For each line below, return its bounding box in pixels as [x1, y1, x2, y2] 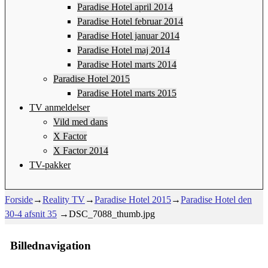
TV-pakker [29, 159, 71, 170]
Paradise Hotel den [181, 194, 252, 205]
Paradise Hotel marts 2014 [77, 59, 176, 69]
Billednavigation [10, 239, 91, 252]
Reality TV [42, 194, 85, 205]
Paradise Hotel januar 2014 [77, 30, 179, 41]
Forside [5, 194, 33, 205]
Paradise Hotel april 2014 [77, 1, 173, 12]
